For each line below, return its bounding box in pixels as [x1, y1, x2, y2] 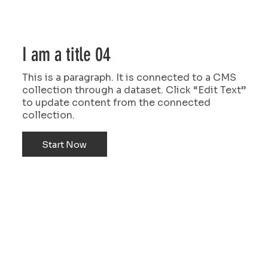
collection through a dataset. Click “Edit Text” [22, 84, 246, 97]
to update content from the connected [22, 96, 211, 109]
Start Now [42, 138, 87, 150]
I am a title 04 [22, 43, 111, 66]
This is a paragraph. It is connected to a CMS [22, 71, 236, 84]
